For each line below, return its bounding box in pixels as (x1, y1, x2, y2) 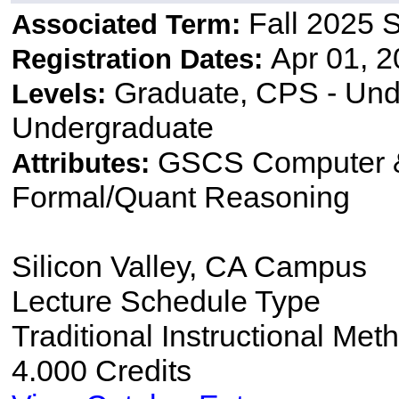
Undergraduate (11, 110, 214, 145)
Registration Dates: (11, 44, 271, 76)
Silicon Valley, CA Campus (11, 249, 367, 284)
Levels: (11, 78, 114, 110)
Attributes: (11, 148, 158, 180)
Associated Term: (11, 9, 248, 41)
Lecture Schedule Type (11, 284, 321, 319)
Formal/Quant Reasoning (11, 180, 350, 215)
